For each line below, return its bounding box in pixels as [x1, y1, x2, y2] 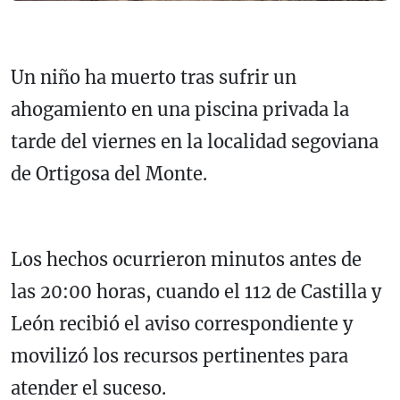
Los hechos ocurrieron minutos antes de [11, 248, 362, 271]
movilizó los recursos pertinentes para [11, 345, 348, 368]
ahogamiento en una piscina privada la [11, 98, 349, 121]
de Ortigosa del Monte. [11, 162, 207, 186]
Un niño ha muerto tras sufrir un [11, 66, 296, 89]
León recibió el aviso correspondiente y [11, 312, 353, 336]
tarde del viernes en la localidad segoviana [11, 130, 379, 154]
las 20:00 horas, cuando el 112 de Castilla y [11, 280, 381, 304]
